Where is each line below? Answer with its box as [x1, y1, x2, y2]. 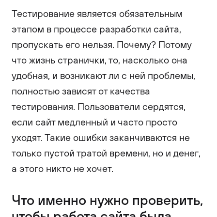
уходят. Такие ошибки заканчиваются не [12, 131, 190, 143]
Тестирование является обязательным [12, 7, 183, 19]
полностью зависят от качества [12, 85, 150, 97]
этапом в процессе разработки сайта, [12, 23, 181, 35]
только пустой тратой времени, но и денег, [12, 147, 201, 159]
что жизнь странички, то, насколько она [12, 54, 187, 66]
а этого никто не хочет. [12, 162, 113, 174]
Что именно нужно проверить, [12, 191, 203, 208]
